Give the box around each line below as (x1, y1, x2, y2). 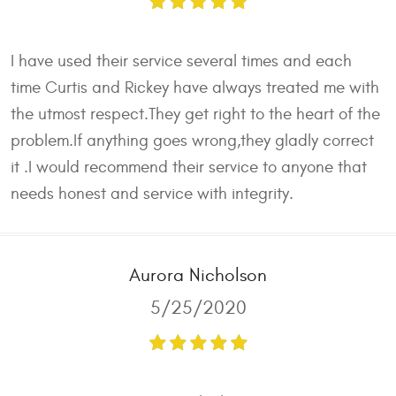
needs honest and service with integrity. (11, 183, 293, 203)
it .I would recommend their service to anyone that (11, 156, 367, 177)
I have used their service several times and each (11, 50, 352, 71)
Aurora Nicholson (129, 263, 267, 286)
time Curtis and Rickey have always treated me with (11, 77, 379, 97)
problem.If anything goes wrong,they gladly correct (11, 130, 374, 150)
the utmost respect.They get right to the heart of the (11, 103, 380, 124)
